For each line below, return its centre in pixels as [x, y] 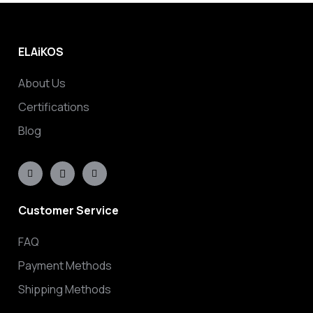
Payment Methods [65, 265]
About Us [42, 83]
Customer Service [68, 211]
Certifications [53, 107]
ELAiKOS [41, 52]
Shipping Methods [64, 289]
